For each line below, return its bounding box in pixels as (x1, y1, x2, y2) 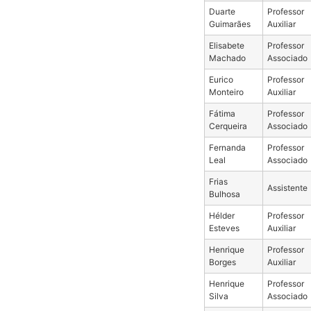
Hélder (208, 210, 235, 221)
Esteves (208, 222, 239, 233)
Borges (208, 256, 236, 267)
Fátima (208, 108, 235, 119)
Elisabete (208, 40, 244, 51)
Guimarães (208, 18, 251, 29)
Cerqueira (208, 120, 247, 131)
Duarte (208, 6, 235, 17)
